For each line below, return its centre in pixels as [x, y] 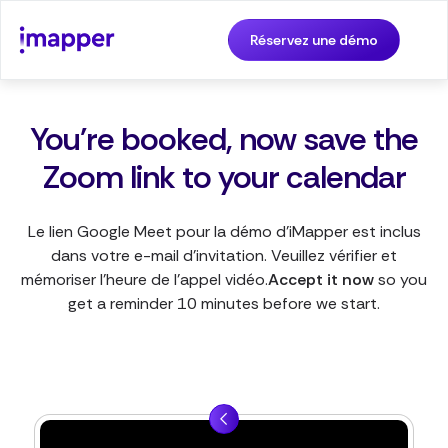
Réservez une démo [314, 39]
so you [400, 280]
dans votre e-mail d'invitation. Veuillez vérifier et [224, 256]
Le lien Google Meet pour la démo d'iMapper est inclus [224, 232]
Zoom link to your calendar [224, 177]
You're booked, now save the [224, 139]
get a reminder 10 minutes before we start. [224, 304]
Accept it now [321, 280]
